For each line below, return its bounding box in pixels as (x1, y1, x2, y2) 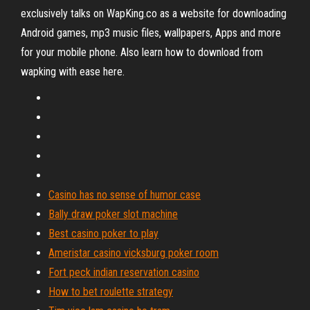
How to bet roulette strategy (48, 285, 173, 298)
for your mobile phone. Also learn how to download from (21, 46, 263, 59)
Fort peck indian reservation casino (48, 266, 199, 279)
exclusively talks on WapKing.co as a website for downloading (21, 7, 286, 20)
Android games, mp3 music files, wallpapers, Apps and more (21, 26, 281, 39)
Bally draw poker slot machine (48, 208, 178, 221)
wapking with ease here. (21, 65, 125, 78)
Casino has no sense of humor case (48, 188, 201, 201)
